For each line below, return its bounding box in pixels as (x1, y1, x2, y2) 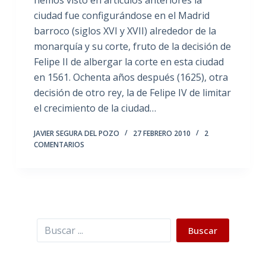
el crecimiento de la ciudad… (33, 102, 156, 115)
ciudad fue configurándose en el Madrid (33, 9, 210, 22)
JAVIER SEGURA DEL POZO (33, 128, 119, 138)
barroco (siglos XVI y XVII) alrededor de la (33, 24, 216, 37)
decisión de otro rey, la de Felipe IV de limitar (33, 86, 231, 99)
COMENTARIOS (33, 140, 84, 150)
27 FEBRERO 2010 (132, 128, 191, 138)
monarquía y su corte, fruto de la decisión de (33, 40, 231, 53)
